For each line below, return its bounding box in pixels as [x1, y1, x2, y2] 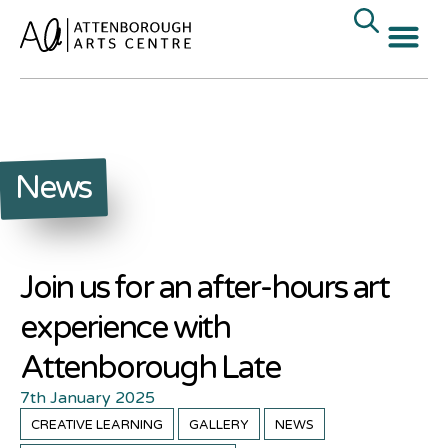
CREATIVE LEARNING [31, 417, 163, 433]
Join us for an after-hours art [20, 269, 389, 307]
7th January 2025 [20, 388, 155, 408]
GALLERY [189, 417, 249, 433]
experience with [20, 309, 231, 347]
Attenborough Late [20, 349, 280, 387]
